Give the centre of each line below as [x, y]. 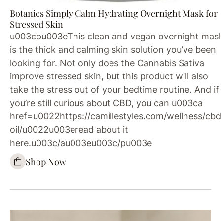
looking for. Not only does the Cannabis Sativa [107, 63]
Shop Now [46, 162]
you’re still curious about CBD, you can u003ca [106, 103]
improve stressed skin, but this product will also [109, 76]
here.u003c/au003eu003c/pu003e [81, 143]
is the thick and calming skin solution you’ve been [113, 50]
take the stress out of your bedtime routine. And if [114, 90]
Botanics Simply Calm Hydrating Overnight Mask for [114, 14]
